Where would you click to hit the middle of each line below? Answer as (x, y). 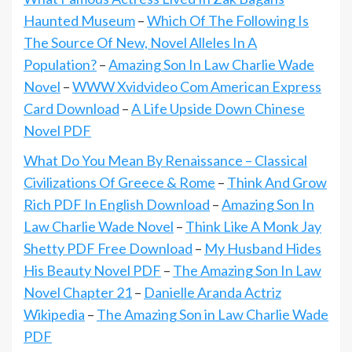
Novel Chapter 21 (78, 293)
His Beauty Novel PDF (92, 271)
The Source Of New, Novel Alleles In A (140, 43)
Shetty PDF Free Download (108, 249)
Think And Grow (277, 183)
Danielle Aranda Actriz (213, 293)
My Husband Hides (263, 249)
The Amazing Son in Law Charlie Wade (213, 315)
